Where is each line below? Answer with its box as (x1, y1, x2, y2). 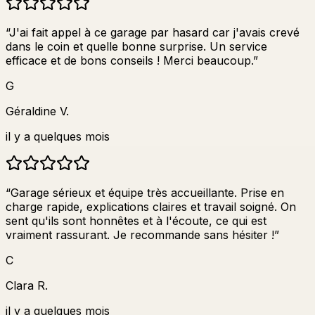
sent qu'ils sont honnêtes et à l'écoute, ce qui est (6, 213, 266, 228)
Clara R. (6, 278, 48, 292)
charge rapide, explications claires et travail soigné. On (6, 199, 296, 214)
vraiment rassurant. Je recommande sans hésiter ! (6, 227, 274, 242)
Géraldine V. (6, 103, 69, 118)
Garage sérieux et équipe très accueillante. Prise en (11, 185, 284, 200)
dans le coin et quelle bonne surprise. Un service (6, 39, 267, 53)
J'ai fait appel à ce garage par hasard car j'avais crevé (9, 25, 300, 39)
